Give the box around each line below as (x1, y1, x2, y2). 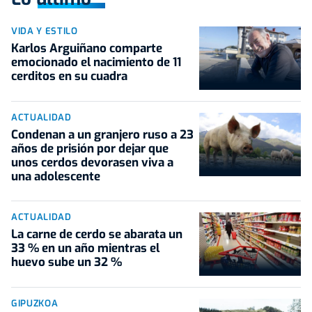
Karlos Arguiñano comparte (11, 40, 162, 56)
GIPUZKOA (11, 297, 58, 310)
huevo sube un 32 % (11, 254, 122, 271)
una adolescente (11, 169, 100, 185)
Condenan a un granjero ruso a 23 (11, 127, 194, 143)
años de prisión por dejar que (11, 141, 169, 157)
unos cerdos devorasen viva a (11, 155, 173, 171)
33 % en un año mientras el (11, 240, 159, 257)
